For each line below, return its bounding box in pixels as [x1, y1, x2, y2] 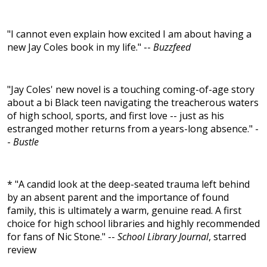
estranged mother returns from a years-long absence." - [7, 122, 259, 136]
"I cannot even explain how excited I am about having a [7, 27, 252, 41]
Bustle [13, 135, 39, 149]
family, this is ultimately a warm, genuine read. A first [7, 204, 241, 218]
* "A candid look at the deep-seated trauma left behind [7, 178, 250, 191]
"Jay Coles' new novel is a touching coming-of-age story [7, 83, 254, 97]
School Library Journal [117, 230, 209, 244]
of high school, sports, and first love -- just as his [7, 109, 224, 123]
